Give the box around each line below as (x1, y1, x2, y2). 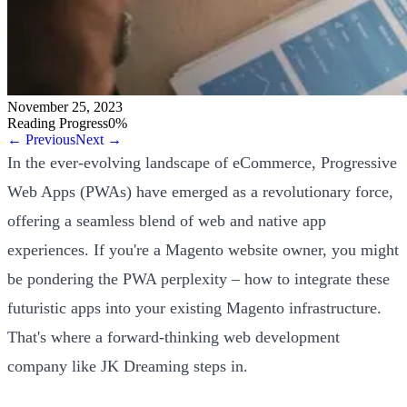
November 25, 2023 (7, 98, 123, 114)
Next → (75, 131, 122, 147)
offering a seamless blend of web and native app (7, 211, 326, 230)
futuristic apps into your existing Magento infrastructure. (7, 298, 382, 317)
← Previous (7, 131, 75, 147)
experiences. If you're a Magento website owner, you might (7, 240, 399, 259)
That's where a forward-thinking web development (7, 327, 340, 346)
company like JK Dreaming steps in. (7, 356, 248, 375)
